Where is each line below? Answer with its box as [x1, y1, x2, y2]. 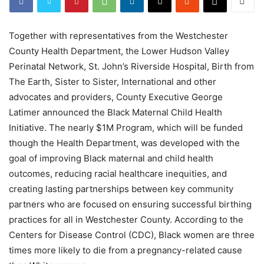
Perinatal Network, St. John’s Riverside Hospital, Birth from [9, 61, 254, 72]
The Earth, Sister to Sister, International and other [9, 76, 216, 87]
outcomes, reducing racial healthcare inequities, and [9, 168, 227, 179]
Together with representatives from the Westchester [9, 30, 228, 41]
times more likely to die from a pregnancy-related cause [9, 245, 242, 256]
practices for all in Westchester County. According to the [9, 214, 243, 225]
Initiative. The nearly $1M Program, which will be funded [9, 122, 243, 133]
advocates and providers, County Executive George [9, 91, 223, 103]
